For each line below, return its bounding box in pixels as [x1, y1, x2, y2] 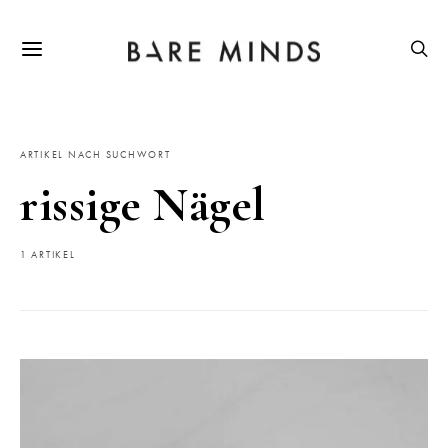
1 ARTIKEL [20, 249, 76, 261]
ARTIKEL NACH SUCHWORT [20, 149, 171, 161]
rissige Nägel [20, 176, 266, 234]
